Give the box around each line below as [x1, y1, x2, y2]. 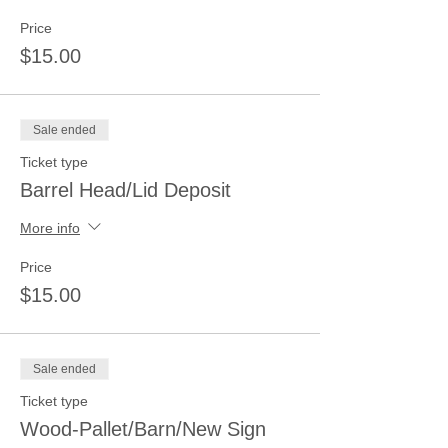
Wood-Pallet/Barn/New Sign [20, 418, 266, 440]
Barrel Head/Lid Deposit [20, 179, 231, 201]
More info [20, 219, 80, 236]
